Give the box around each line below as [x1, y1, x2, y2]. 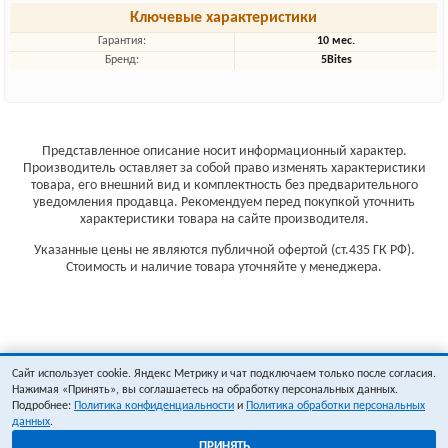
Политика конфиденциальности [74, 400, 234, 412]
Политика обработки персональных [246, 400, 425, 412]
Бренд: [105, 54, 140, 66]
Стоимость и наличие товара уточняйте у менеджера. [66, 260, 382, 275]
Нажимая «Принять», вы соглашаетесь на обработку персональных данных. [12, 384, 398, 396]
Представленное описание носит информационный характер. [41, 144, 407, 159]
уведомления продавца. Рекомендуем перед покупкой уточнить [33, 195, 415, 210]
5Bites [320, 54, 352, 66]
